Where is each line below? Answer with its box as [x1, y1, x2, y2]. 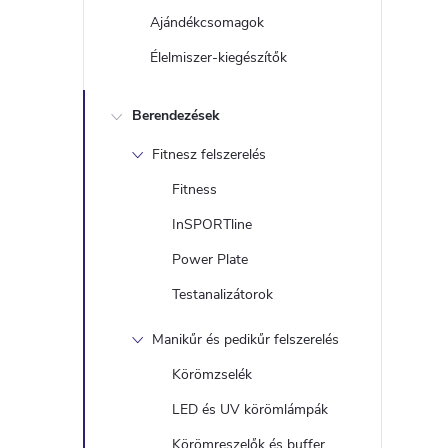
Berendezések [132, 106, 220, 125]
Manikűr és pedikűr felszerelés [152, 330, 339, 349]
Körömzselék [172, 365, 252, 384]
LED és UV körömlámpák [172, 400, 328, 419]
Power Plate [172, 250, 248, 269]
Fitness [172, 180, 217, 199]
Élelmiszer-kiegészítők [150, 48, 287, 67]
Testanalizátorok [172, 285, 273, 304]
